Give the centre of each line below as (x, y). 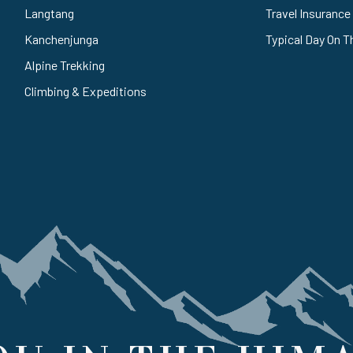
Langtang (50, 13)
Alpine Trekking (65, 65)
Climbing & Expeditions (86, 91)
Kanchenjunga (62, 39)
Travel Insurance (308, 13)
